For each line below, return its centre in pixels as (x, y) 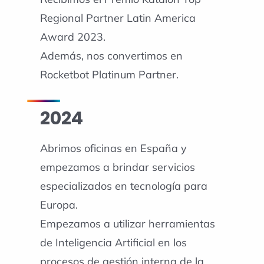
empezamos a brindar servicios (117, 167)
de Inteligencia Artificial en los (113, 243)
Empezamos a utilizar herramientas (127, 224)
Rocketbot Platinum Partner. (109, 74)
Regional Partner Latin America (118, 18)
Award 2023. (72, 37)
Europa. (59, 205)
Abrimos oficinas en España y (113, 148)
